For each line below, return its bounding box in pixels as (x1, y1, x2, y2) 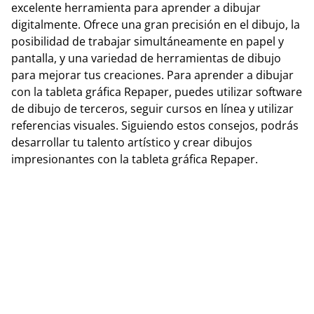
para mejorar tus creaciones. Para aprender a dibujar (11, 67, 294, 83)
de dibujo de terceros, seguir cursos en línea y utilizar (11, 100, 294, 116)
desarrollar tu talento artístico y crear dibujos (11, 134, 252, 150)
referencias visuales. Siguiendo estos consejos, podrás (11, 117, 299, 133)
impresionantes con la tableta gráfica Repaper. (11, 151, 258, 167)
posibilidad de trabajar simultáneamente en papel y (11, 33, 284, 49)
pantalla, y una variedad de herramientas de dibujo (11, 50, 281, 66)
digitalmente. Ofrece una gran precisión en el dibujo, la (11, 16, 300, 32)
